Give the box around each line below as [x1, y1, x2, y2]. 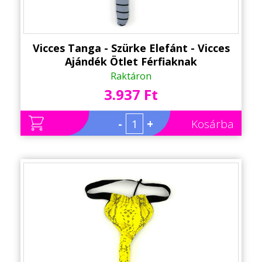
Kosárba [191, 116, 234, 132]
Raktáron [111, 70, 151, 83]
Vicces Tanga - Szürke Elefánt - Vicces [32, 41, 230, 56]
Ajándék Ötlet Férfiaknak [65, 54, 197, 69]
